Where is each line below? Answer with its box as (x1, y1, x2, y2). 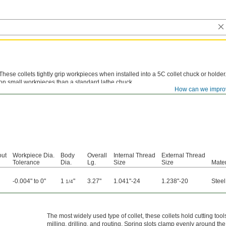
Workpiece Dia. (13, 152, 54, 159)
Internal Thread (114, 152, 155, 159)
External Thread (161, 152, 205, 159)
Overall (87, 152, 107, 159)
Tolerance (13, 159, 40, 166)
